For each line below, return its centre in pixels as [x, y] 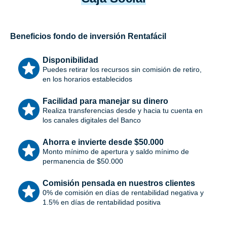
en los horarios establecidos [87, 79]
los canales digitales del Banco [92, 120]
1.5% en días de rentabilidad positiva [102, 202]
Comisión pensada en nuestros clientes [119, 183]
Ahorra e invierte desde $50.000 [103, 142]
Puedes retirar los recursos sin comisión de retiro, [122, 70]
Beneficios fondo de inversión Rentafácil [88, 36]
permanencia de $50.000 [83, 161]
